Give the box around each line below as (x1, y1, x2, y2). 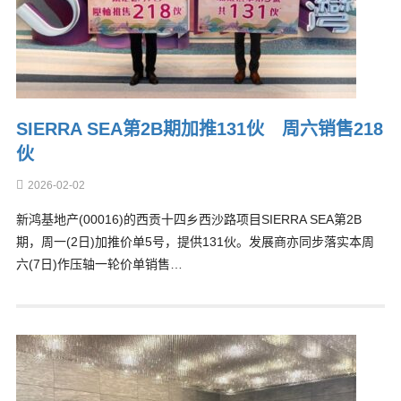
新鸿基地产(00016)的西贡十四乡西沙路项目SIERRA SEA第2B (15, 212, 362, 226)
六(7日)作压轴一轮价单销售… (15, 257, 183, 271)
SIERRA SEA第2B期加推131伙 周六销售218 (15, 119, 383, 139)
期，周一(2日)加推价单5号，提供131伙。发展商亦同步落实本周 (15, 235, 374, 249)
